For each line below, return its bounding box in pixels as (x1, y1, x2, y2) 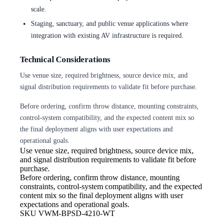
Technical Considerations (20, 55, 111, 64)
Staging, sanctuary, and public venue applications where (30, 19, 188, 28)
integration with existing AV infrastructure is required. (30, 31, 184, 40)
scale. (30, 4, 46, 13)
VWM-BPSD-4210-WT (38, 209, 115, 218)
